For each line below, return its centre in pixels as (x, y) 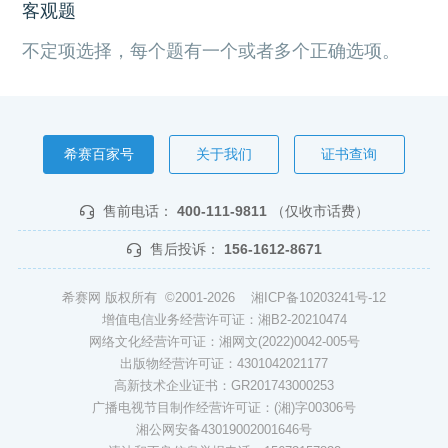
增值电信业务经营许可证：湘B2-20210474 (224, 319)
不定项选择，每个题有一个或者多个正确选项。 (211, 51)
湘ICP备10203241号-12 (318, 297)
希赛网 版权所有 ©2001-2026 (156, 297)
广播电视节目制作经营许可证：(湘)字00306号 (224, 407)
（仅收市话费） (319, 210)
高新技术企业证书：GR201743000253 (224, 385)
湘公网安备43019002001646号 (224, 429)
